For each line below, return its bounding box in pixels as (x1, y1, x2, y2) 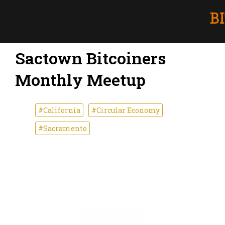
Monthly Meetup (15, 69, 146, 91)
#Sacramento (38, 123, 87, 133)
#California (38, 105, 80, 115)
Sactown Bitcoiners (15, 47, 166, 69)
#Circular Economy (91, 105, 160, 115)
